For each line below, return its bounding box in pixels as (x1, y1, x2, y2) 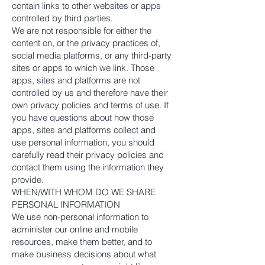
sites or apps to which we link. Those (12, 62, 154, 73)
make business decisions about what (12, 248, 156, 260)
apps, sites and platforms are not (12, 75, 140, 86)
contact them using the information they (12, 161, 164, 173)
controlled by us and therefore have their (12, 87, 168, 98)
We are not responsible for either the (12, 25, 151, 36)
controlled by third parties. (12, 12, 113, 24)
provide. (12, 174, 44, 185)
